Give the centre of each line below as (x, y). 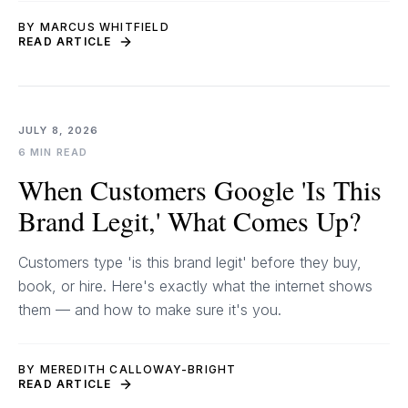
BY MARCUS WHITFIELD (94, 27)
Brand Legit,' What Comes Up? (189, 220)
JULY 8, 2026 (59, 130)
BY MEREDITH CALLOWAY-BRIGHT (127, 369)
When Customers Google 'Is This (200, 189)
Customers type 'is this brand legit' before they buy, (190, 262)
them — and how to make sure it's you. (150, 310)
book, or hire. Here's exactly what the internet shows (195, 286)
